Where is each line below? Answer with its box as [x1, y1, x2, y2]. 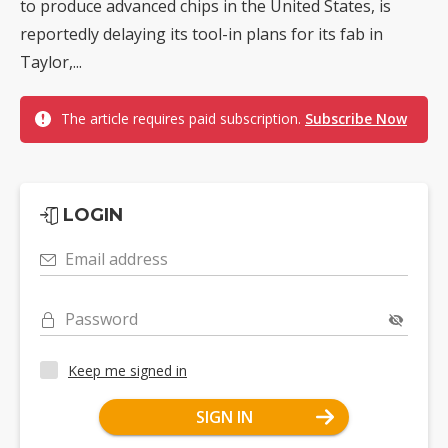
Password [65, 308, 138, 330]
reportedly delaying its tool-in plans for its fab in [20, 23, 383, 45]
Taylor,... [20, 51, 82, 73]
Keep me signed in [68, 360, 187, 380]
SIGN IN [195, 406, 253, 428]
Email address [65, 248, 168, 270]
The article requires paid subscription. [61, 109, 305, 128]
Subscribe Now [305, 109, 407, 128]
